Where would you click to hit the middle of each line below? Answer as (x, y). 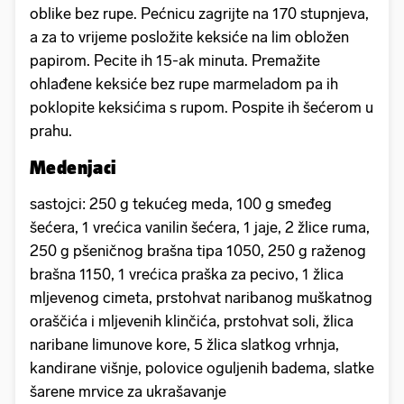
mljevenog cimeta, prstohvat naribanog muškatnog (201, 297)
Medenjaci (73, 166)
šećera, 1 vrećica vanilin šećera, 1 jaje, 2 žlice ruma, (200, 227)
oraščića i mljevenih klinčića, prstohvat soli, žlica (192, 321)
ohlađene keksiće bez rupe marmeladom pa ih (184, 83)
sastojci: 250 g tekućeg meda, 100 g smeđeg (181, 203)
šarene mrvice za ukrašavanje (128, 391)
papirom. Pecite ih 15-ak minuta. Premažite (175, 60)
